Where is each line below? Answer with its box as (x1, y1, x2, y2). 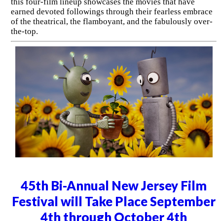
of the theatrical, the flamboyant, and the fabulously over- (10, 17, 213, 27)
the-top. (10, 27, 38, 37)
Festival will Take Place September (12, 194, 216, 209)
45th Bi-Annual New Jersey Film (21, 178, 207, 193)
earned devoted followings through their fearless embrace (10, 7, 213, 17)
